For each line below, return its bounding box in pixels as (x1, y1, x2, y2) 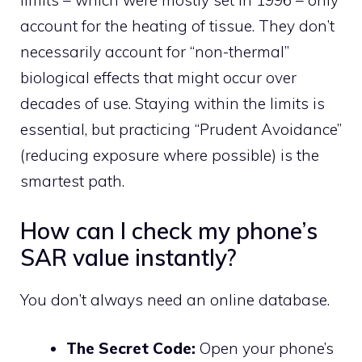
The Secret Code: (66, 339, 196, 359)
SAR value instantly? (20, 242, 236, 271)
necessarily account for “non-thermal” (20, 42, 289, 62)
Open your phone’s (196, 339, 334, 359)
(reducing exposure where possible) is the (20, 145, 319, 166)
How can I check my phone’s (20, 216, 318, 245)
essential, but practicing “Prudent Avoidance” (20, 120, 342, 140)
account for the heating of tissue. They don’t (20, 16, 335, 36)
